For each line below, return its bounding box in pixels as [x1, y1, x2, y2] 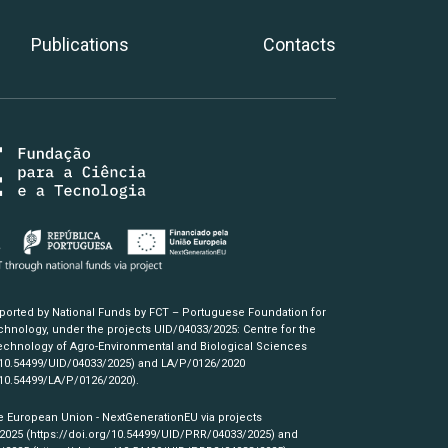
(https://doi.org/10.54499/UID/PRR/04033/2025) [25, 428, 275, 441]
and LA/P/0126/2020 [134, 357, 245, 370]
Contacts [262, 34, 336, 55]
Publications [31, 34, 130, 55]
